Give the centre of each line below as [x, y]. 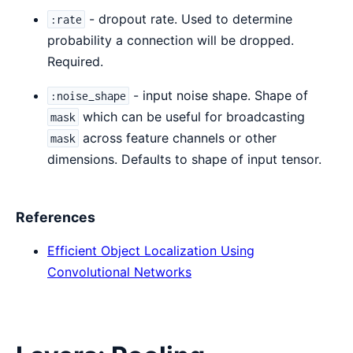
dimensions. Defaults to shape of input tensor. [184, 160]
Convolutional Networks [119, 271]
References [56, 217]
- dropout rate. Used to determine [189, 19]
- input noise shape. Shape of [219, 96]
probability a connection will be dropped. [171, 41]
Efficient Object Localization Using [151, 250]
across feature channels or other [178, 138]
